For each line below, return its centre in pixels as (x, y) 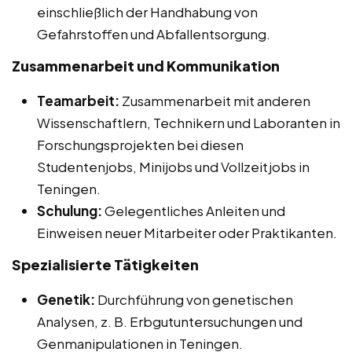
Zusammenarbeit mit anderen (215, 101)
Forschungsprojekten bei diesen (140, 145)
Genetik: (66, 300)
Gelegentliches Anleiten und (194, 211)
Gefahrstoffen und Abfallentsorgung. (154, 34)
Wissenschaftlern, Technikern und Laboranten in (189, 123)
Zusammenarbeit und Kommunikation (146, 66)
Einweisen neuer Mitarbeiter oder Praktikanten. (187, 233)
